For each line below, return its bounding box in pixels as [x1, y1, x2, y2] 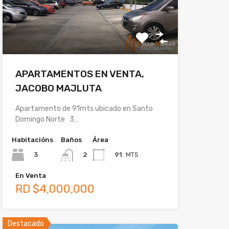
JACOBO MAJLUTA [15, 82, 102, 95]
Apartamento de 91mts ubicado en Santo [15, 104, 153, 113]
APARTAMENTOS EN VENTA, [15, 68, 144, 80]
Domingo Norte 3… [15, 115, 79, 124]
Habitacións [11, 136, 53, 144]
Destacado [7, 219, 44, 228]
